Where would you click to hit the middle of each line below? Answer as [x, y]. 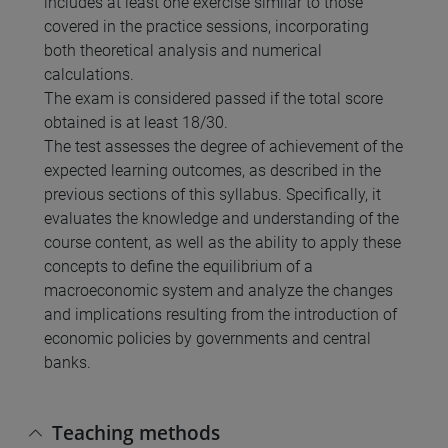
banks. [67, 363]
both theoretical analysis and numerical [183, 51]
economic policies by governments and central [207, 339]
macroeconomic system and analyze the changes [218, 291]
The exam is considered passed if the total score [213, 99]
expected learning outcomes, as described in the [212, 171]
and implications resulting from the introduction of [220, 315]
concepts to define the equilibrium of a [178, 267]
